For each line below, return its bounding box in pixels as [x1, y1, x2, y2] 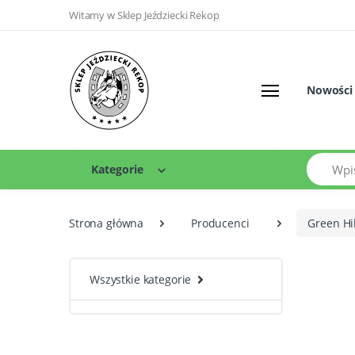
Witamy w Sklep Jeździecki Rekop [69, 8, 219, 23]
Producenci [191, 216, 250, 231]
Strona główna [69, 216, 144, 231]
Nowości [307, 82, 353, 98]
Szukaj [306, 153, 340, 169]
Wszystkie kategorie [90, 272, 192, 288]
